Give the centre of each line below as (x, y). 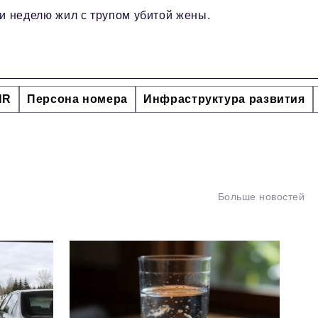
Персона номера (78, 99)
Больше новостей (261, 197)
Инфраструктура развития (224, 99)
